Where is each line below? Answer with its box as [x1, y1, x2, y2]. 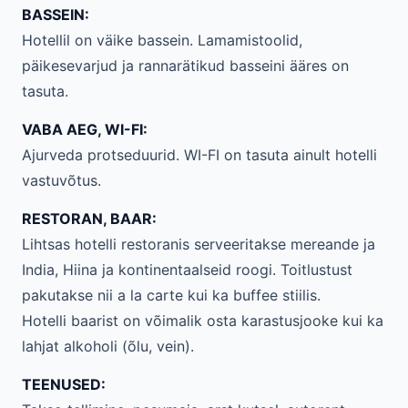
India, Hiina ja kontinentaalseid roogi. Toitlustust [22, 260, 352, 279]
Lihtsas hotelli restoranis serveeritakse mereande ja [22, 235, 375, 253]
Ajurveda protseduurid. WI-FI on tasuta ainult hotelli [22, 146, 377, 164]
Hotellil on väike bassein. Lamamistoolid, [22, 31, 302, 49]
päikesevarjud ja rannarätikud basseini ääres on [22, 56, 349, 75]
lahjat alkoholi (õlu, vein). [22, 337, 194, 355]
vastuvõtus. [22, 171, 101, 189]
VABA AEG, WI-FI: [22, 120, 148, 138]
